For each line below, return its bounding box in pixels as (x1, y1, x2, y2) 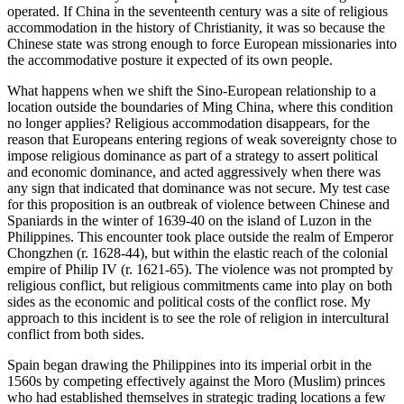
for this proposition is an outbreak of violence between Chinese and (7, 196, 390, 212)
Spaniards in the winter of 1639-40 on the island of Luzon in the (7, 212, 372, 228)
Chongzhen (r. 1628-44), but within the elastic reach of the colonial (7, 244, 388, 261)
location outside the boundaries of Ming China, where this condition (7, 98, 393, 115)
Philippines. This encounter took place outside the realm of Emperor (7, 228, 393, 244)
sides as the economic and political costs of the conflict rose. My (7, 293, 371, 309)
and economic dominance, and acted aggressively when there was (7, 163, 381, 179)
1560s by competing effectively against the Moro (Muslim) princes (7, 372, 385, 389)
